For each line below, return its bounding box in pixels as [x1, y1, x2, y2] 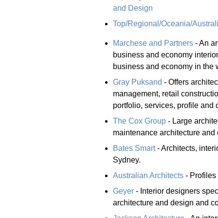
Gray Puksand [113, 77, 162, 86]
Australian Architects [113, 171, 183, 180]
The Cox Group [113, 116, 166, 125]
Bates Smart [113, 144, 155, 152]
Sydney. [113, 155, 141, 164]
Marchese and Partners [113, 38, 193, 47]
